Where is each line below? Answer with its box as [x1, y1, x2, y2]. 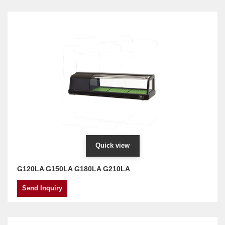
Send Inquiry [22, 184, 62, 192]
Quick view [95, 142, 130, 149]
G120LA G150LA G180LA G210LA [17, 165, 130, 173]
